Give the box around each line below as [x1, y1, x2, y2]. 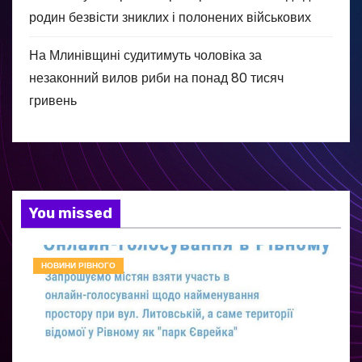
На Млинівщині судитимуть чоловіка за [29, 46, 262, 65]
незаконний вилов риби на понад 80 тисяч [29, 69, 284, 88]
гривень [29, 91, 77, 111]
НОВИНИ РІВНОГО [41, 259, 116, 272]
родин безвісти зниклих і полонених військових [29, 8, 311, 27]
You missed [29, 204, 112, 223]
